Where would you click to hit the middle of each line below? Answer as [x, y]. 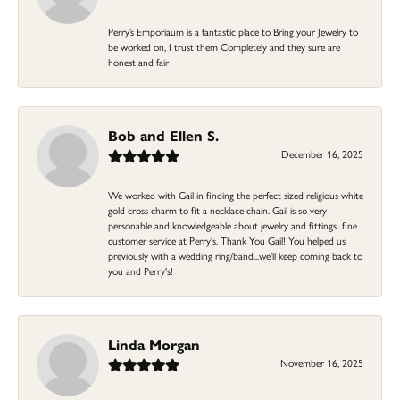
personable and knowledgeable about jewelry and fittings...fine [233, 225]
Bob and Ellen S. [163, 136]
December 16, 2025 [322, 154]
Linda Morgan [154, 345]
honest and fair [138, 62]
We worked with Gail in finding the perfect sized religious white [236, 195]
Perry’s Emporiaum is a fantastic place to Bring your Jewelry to [233, 32]
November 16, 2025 [322, 363]
